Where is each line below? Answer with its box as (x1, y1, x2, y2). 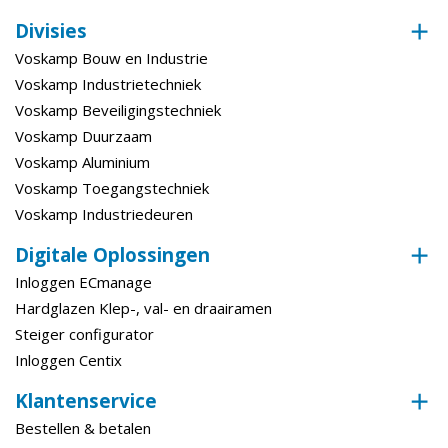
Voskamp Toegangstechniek (15, 177, 209, 198)
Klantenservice (15, 387, 157, 413)
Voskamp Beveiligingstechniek (15, 99, 221, 120)
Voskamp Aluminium (15, 151, 150, 172)
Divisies (15, 17, 87, 43)
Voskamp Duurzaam (15, 125, 152, 146)
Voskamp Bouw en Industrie (15, 47, 208, 68)
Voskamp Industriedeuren (15, 203, 193, 224)
